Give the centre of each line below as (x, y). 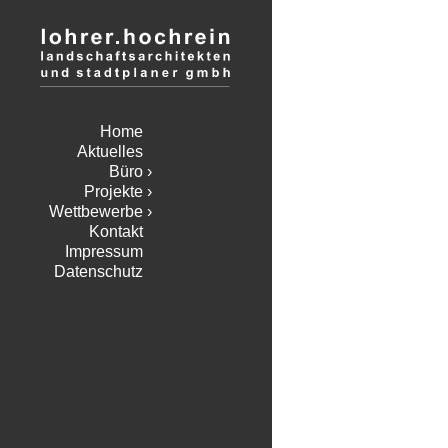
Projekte (113, 192)
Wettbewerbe (96, 212)
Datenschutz (98, 272)
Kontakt (116, 232)
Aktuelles (110, 152)
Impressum (104, 252)
